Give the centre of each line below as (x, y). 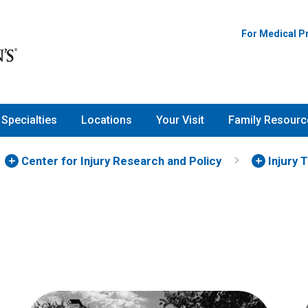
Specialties (29, 120)
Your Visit (180, 120)
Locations (107, 120)
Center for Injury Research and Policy (121, 161)
